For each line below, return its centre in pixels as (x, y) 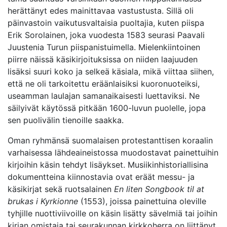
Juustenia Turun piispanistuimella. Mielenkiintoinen (104, 47)
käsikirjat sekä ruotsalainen (61, 189)
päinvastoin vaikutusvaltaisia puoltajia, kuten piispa (106, 23)
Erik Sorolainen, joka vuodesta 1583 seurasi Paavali (106, 35)
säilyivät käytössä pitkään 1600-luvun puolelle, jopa (107, 108)
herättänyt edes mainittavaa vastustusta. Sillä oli (101, 11)
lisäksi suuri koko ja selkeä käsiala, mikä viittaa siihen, (111, 71)
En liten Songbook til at (159, 189)
